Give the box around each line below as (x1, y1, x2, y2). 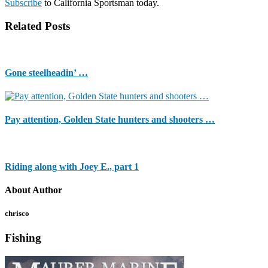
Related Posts (5, 19, 70, 32)
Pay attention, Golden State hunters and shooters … (5, 114, 215, 125)
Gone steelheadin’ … (5, 67, 88, 78)
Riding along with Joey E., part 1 (5, 161, 139, 172)
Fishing (5, 232, 41, 245)
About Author (5, 184, 62, 195)
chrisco (5, 209, 29, 218)
